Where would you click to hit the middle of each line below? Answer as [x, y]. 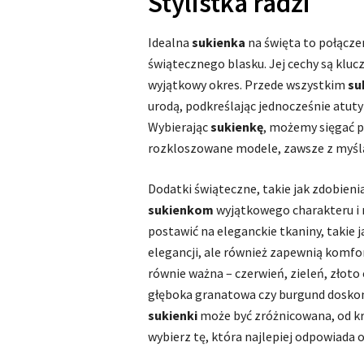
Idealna [170, 42]
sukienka [220, 42]
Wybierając [179, 127]
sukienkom [181, 210]
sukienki [173, 315]
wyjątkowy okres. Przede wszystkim [248, 84]
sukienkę [237, 127]
